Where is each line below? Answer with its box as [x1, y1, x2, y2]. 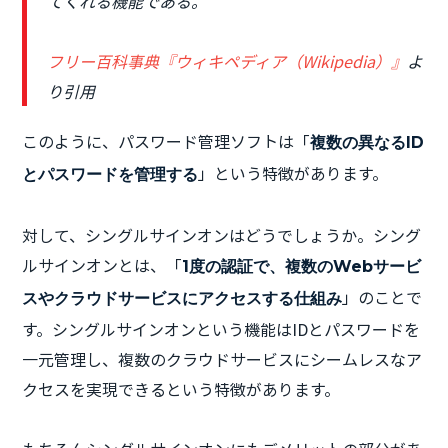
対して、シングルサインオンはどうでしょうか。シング [22, 222, 422, 247]
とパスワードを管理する [22, 164, 199, 184]
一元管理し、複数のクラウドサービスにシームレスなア [22, 346, 423, 371]
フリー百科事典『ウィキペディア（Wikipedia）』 [47, 48, 408, 73]
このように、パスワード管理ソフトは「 [22, 128, 311, 153]
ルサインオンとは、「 [22, 252, 183, 277]
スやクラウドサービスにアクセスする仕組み [22, 288, 343, 308]
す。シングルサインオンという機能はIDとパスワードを [22, 316, 421, 341]
